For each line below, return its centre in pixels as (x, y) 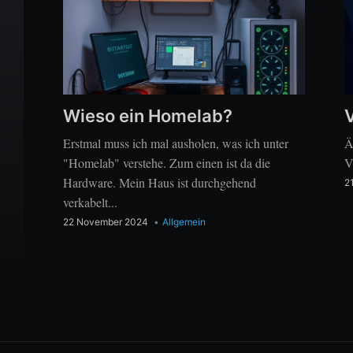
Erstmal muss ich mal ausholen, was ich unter (176, 143)
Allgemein (184, 222)
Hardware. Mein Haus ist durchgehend (160, 183)
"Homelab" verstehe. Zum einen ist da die (167, 163)
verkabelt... (90, 203)
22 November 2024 (106, 222)
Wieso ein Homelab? (148, 116)
